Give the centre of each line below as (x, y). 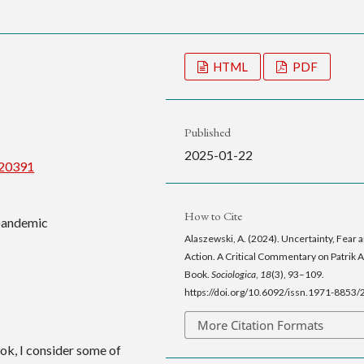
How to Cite (213, 215)
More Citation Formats (260, 325)
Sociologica (233, 274)
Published (207, 132)
